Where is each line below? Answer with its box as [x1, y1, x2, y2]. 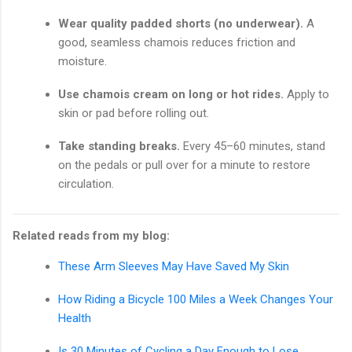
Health [58, 311, 91, 326]
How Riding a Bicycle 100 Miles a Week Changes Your [58, 292, 333, 307]
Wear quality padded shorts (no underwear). [58, 16, 303, 31]
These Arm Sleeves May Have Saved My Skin [58, 259, 289, 274]
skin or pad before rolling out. [58, 106, 209, 121]
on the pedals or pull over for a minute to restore [58, 158, 310, 173]
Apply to [284, 87, 329, 102]
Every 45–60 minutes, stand [180, 139, 325, 154]
